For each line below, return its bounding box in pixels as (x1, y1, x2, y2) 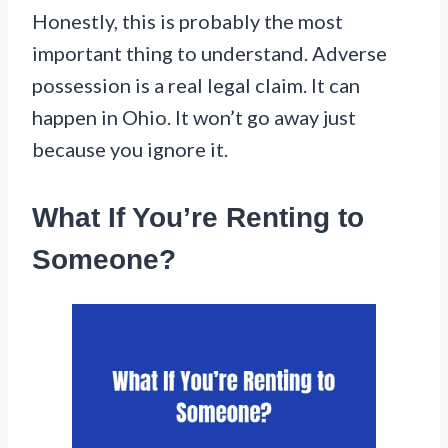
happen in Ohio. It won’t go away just (32, 104, 356, 129)
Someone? (32, 243, 176, 275)
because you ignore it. (32, 136, 228, 161)
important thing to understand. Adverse (32, 40, 387, 65)
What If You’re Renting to (32, 201, 364, 233)
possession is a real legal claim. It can (32, 72, 360, 97)
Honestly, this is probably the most (32, 8, 343, 33)
